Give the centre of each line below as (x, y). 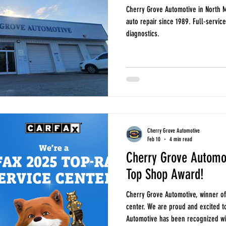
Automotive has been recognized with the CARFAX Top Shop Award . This (143, 219)
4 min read (181, 139)
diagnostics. (143, 33)
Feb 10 (154, 139)
